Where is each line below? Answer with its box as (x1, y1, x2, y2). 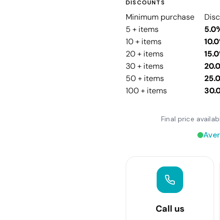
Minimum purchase (126, 11, 194, 22)
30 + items (126, 60, 164, 71)
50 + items (126, 73, 164, 83)
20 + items (126, 48, 164, 59)
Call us (155, 202, 185, 215)
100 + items (126, 85, 167, 96)
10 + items (126, 36, 162, 47)
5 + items (126, 24, 159, 34)
